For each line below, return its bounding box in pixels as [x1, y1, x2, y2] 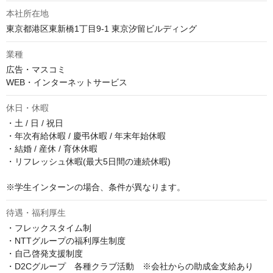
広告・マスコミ [6, 65, 66, 75]
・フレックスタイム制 [6, 223, 91, 233]
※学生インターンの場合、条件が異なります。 [6, 182, 185, 193]
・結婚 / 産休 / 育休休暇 [6, 144, 97, 154]
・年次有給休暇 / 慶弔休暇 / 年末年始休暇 [6, 131, 166, 141]
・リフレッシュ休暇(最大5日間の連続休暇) [6, 157, 171, 167]
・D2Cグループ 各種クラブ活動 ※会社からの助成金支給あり [6, 261, 253, 272]
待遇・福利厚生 [6, 208, 66, 218]
